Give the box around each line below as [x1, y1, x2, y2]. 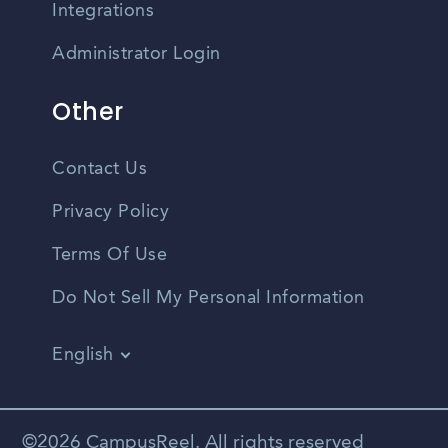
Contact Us [52, 160, 148, 179]
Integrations [52, 2, 155, 21]
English [52, 346, 114, 365]
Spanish [97, 406, 163, 425]
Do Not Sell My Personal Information [52, 289, 365, 308]
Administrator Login [52, 45, 221, 64]
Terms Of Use [52, 246, 168, 265]
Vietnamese [97, 359, 196, 378]
